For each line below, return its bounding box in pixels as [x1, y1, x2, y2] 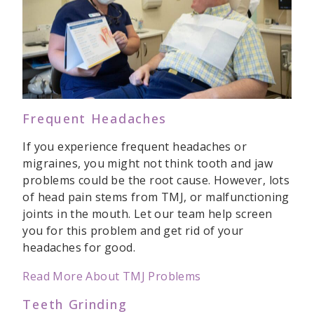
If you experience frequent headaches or [22, 139, 247, 155]
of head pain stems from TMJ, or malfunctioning [22, 189, 289, 205]
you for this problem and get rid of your [22, 223, 244, 239]
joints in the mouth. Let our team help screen [22, 206, 273, 222]
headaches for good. [22, 240, 136, 256]
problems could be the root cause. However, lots [22, 172, 290, 189]
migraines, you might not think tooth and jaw [22, 156, 273, 172]
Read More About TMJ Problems [22, 268, 201, 285]
